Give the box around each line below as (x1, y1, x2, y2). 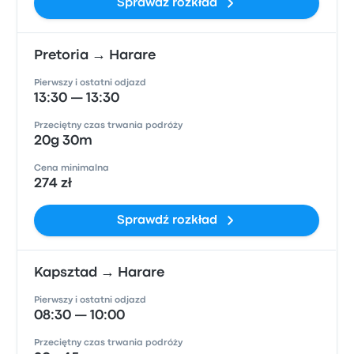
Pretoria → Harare (34, 50, 156, 62)
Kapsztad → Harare (34, 267, 165, 279)
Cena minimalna (34, 164, 110, 172)
